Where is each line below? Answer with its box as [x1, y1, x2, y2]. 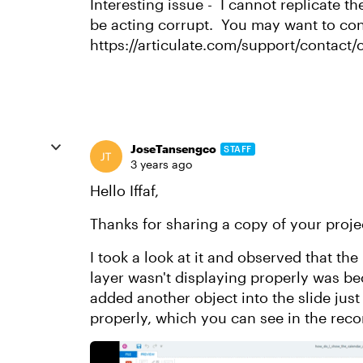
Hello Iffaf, [90, 181, 159, 199]
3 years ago [130, 157, 192, 171]
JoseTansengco [130, 142, 216, 156]
